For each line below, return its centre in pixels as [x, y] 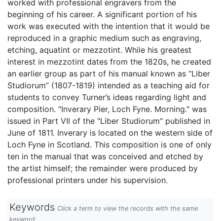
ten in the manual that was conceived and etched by [105, 156]
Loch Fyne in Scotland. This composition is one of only [110, 145]
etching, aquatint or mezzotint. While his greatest [99, 50]
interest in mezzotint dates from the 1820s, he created [109, 62]
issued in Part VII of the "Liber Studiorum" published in [109, 121]
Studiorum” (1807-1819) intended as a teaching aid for [109, 85]
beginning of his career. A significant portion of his [102, 14]
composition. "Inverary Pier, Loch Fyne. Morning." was [107, 109]
